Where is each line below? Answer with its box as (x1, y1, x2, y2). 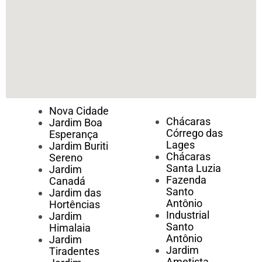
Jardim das (49, 187, 101, 199)
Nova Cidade (49, 105, 109, 118)
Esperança (49, 128, 98, 141)
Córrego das (166, 127, 223, 140)
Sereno (49, 151, 82, 164)
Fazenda (166, 174, 206, 187)
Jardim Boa (49, 116, 102, 129)
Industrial (166, 209, 209, 222)
